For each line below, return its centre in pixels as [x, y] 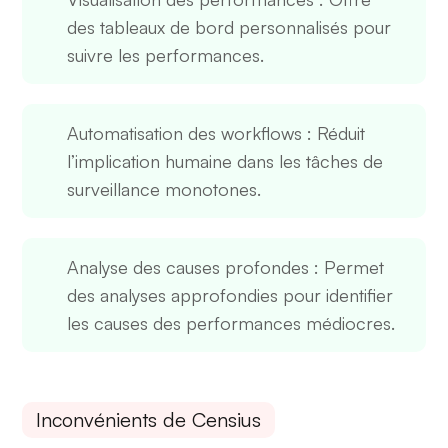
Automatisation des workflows [185, 133]
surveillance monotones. [164, 189]
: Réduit [334, 133]
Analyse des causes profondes [188, 267]
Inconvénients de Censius [149, 420]
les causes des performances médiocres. [231, 323]
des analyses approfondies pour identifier [230, 295]
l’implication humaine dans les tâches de [225, 161]
